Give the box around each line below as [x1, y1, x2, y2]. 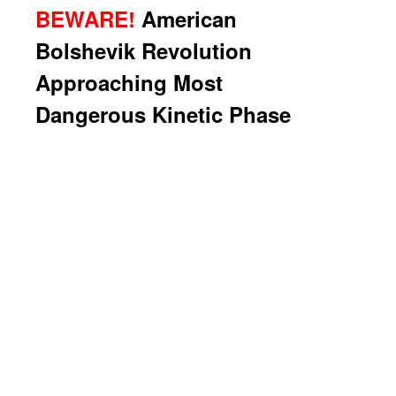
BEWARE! [35, 4, 135, 34]
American [141, 4, 237, 34]
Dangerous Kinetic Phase [35, 99, 291, 130]
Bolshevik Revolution [35, 35, 252, 66]
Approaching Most [35, 67, 223, 98]
